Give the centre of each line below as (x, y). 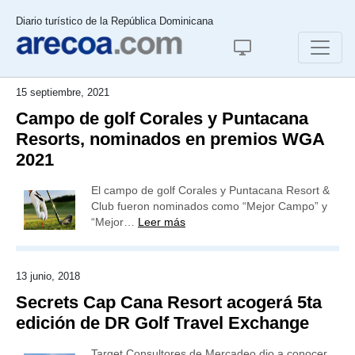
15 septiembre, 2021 (63, 92)
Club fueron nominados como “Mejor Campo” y (209, 206)
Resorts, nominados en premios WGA (170, 139)
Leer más (162, 222)
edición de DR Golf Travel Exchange (162, 323)
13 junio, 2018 (48, 276)
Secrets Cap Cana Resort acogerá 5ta (169, 302)
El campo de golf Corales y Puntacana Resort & (210, 190)
